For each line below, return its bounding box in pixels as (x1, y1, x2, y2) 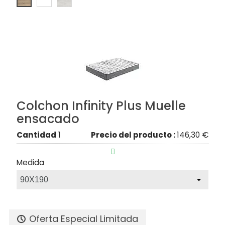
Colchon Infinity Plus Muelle (17, 97, 186, 114)
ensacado (17, 110, 79, 127)
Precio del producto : (91, 129, 177, 140)
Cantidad (17, 129, 56, 140)
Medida (17, 157, 44, 168)
